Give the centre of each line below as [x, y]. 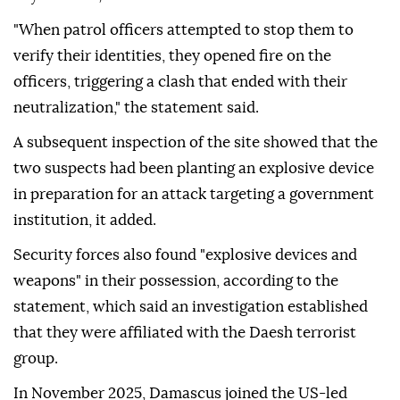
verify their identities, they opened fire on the [172, 56]
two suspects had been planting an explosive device [194, 169]
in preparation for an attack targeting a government [194, 195]
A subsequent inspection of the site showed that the [196, 143]
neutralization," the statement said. [136, 108]
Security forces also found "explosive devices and [185, 255]
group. [36, 359]
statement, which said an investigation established [191, 307]
